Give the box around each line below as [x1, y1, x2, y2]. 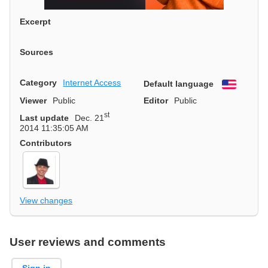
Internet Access [63, 77, 121, 87]
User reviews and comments [10, 236, 166, 249]
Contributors [20, 138, 72, 148]
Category [20, 77, 57, 87]
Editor [144, 95, 168, 105]
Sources [20, 47, 53, 57]
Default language [144, 78, 214, 89]
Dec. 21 [75, 112, 105, 123]
